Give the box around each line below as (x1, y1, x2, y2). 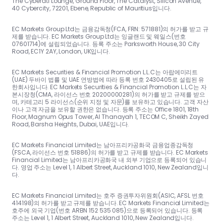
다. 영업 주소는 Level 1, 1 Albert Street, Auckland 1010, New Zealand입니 (12, 163, 209, 171)
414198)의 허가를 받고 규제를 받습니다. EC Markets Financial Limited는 (12, 198, 210, 207)
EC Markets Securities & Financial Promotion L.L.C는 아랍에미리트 (12, 67, 198, 76)
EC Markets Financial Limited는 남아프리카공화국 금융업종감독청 (12, 140, 194, 149)
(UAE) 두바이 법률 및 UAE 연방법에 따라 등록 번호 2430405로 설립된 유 (12, 75, 205, 84)
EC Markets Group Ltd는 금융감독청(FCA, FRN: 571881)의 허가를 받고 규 (12, 24, 209, 33)
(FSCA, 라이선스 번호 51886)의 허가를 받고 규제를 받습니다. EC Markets (12, 148, 208, 157)
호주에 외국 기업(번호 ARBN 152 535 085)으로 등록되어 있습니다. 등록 (12, 206, 203, 215)
